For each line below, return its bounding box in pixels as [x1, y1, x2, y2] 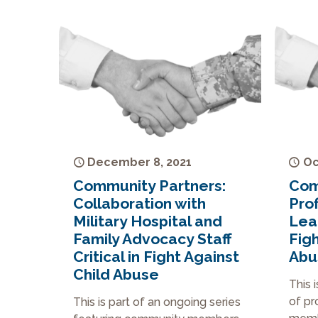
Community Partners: [73, 176, 226, 194]
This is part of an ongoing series [73, 295, 241, 309]
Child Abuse [73, 265, 160, 283]
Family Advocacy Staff [73, 229, 232, 248]
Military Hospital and [73, 212, 223, 230]
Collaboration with [73, 194, 207, 212]
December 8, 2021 [87, 155, 192, 169]
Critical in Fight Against [73, 247, 240, 265]
